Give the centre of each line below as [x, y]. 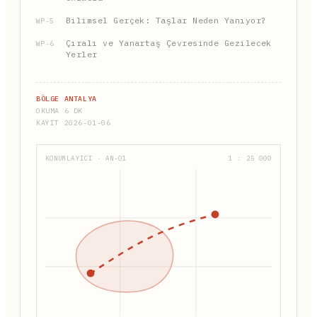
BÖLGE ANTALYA [67, 98]
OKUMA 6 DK [59, 110]
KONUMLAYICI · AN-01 [86, 158]
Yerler [82, 54]
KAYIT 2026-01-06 [74, 122]
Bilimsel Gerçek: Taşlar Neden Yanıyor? [166, 20]
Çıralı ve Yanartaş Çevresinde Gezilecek [169, 42]
